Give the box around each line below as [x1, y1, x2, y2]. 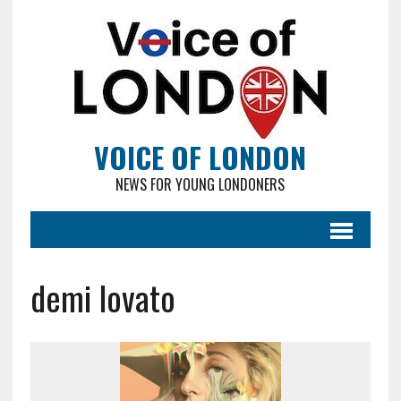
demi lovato [30, 272, 175, 322]
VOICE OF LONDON [94, 136, 307, 178]
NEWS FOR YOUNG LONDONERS [115, 174, 286, 195]
